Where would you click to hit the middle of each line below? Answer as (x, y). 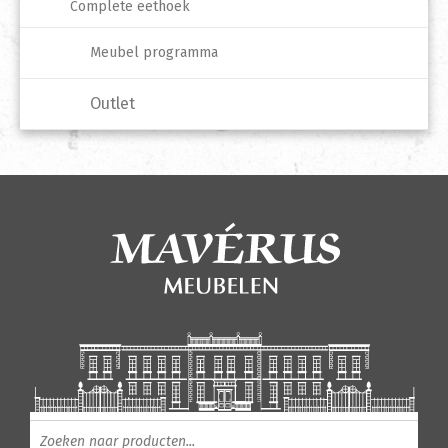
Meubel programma (154, 53)
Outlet (112, 104)
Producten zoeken (96, 428)
